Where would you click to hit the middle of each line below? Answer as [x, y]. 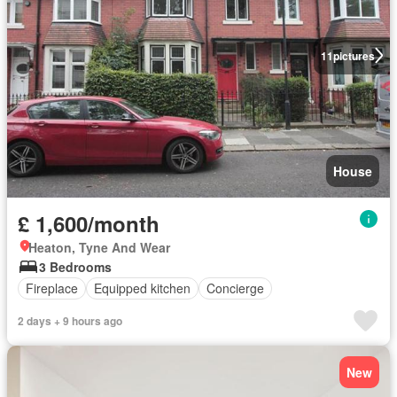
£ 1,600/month [89, 223]
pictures [354, 55]
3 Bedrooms [75, 266]
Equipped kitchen [142, 288]
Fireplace [52, 288]
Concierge [235, 288]
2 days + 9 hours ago [70, 320]
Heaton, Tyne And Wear [99, 247]
